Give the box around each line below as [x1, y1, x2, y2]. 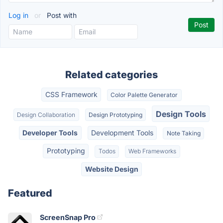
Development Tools [91, 128, 153, 137]
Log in [8, 11, 30, 19]
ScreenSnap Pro [40, 213, 96, 222]
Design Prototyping [89, 111, 142, 118]
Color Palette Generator [111, 91, 178, 99]
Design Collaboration [17, 111, 76, 118]
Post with [45, 11, 77, 19]
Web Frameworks [128, 147, 177, 155]
